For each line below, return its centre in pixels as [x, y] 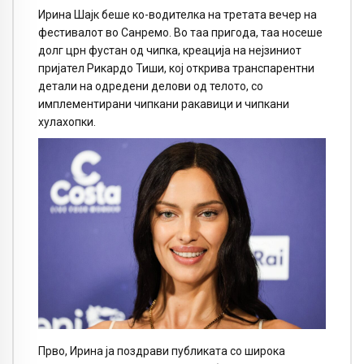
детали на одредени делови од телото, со [151, 86]
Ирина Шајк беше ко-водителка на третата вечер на [178, 14]
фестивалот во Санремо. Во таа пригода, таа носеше [180, 32]
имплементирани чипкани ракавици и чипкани [164, 104]
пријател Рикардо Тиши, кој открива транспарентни [176, 68]
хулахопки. [67, 121]
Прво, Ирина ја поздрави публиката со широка [162, 351]
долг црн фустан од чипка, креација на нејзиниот [170, 50]
